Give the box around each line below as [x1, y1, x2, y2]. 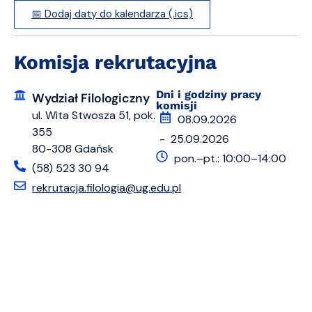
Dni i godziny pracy [156, 88, 261, 102]
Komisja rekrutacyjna [14, 51, 217, 75]
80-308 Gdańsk [32, 141, 114, 157]
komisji [156, 99, 197, 113]
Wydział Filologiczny [32, 91, 150, 107]
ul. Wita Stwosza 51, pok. [32, 108, 156, 123]
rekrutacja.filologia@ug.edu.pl [32, 180, 182, 196]
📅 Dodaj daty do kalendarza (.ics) [31, 7, 193, 22]
